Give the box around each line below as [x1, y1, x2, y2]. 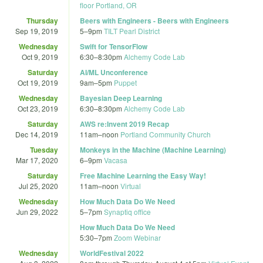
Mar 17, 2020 [16, 154, 58, 165]
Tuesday [30, 144, 58, 155]
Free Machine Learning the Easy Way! [80, 170, 206, 181]
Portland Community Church [120, 129, 211, 139]
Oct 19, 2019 [18, 77, 58, 87]
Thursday [26, 15, 58, 26]
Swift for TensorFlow [80, 41, 147, 52]
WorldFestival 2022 [80, 247, 144, 258]
